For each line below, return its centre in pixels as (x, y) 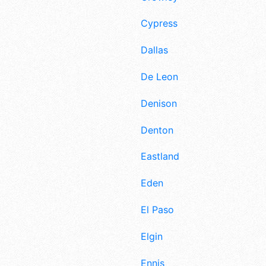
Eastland (160, 156)
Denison (159, 103)
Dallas (154, 50)
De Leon (159, 77)
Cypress (159, 23)
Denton (157, 130)
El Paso (157, 210)
